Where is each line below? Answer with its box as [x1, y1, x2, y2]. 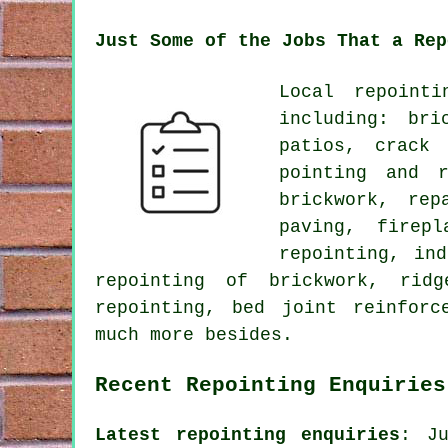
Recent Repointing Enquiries [95, 372, 446, 397]
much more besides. [95, 324, 293, 345]
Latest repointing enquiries [95, 424, 401, 445]
